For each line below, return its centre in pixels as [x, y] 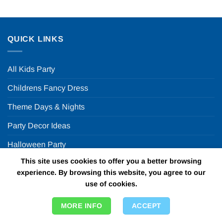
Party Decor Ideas [39, 125]
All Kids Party [31, 69]
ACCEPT [146, 206]
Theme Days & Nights [46, 107]
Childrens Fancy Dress [48, 88]
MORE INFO [82, 206]
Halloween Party [37, 144]
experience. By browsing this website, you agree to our [111, 172]
